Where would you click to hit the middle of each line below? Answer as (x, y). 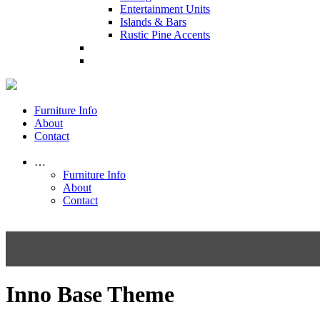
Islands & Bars (153, 22)
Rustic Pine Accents (165, 35)
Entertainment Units (165, 9)
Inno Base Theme (90, 295)
